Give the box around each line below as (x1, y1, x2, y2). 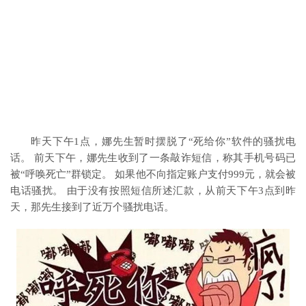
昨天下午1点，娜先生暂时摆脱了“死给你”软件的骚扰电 (31, 136, 296, 147)
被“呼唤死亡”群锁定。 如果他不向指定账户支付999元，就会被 (10, 169, 296, 180)
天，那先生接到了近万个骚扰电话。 (10, 201, 174, 212)
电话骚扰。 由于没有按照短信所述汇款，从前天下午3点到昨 (10, 185, 296, 196)
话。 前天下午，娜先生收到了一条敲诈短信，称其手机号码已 (10, 152, 296, 163)
